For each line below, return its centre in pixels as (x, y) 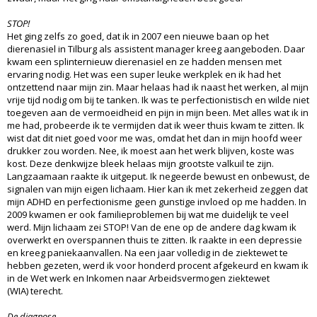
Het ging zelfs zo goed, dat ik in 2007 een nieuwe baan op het (138, 36)
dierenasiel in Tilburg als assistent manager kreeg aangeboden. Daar (156, 48)
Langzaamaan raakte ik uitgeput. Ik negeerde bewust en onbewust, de (158, 176)
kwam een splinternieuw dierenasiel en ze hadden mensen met (144, 61)
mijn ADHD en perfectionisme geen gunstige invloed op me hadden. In (157, 201)
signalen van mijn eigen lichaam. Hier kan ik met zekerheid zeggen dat (157, 189)
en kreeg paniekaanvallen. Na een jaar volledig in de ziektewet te (148, 252)
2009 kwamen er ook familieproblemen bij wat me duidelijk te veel (148, 214)
